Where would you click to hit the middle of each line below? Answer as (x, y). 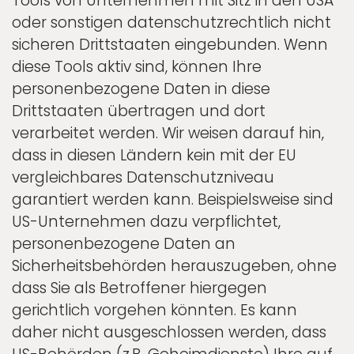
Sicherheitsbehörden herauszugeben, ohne (174, 265)
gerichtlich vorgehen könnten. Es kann (154, 310)
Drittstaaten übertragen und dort (139, 111)
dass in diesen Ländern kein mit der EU (154, 155)
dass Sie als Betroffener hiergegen (139, 288)
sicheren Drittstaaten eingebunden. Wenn (170, 44)
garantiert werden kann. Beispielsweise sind (173, 199)
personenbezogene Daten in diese (141, 88)
